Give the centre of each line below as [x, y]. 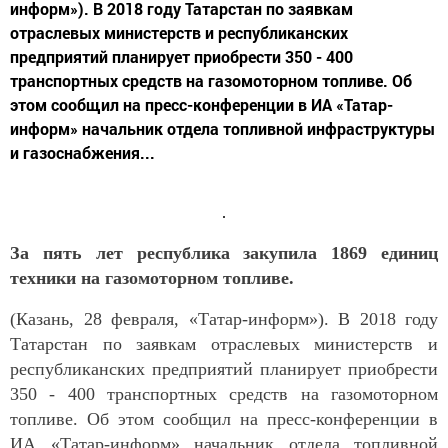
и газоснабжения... [82, 153]
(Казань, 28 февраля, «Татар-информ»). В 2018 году [224, 319]
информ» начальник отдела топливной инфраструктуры [222, 129]
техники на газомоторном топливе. [152, 278]
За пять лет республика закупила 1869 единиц [224, 253]
